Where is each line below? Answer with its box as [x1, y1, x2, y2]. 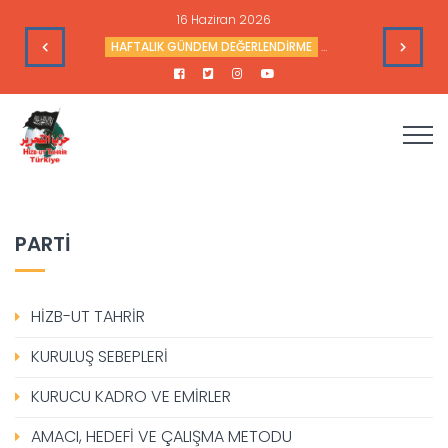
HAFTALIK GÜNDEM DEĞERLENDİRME [111, 38, 312, 55]
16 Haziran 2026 [177, 11, 271, 28]
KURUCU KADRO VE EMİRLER [31, 385, 231, 408]
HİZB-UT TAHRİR [31, 305, 145, 328]
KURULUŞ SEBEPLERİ [31, 345, 168, 368]
